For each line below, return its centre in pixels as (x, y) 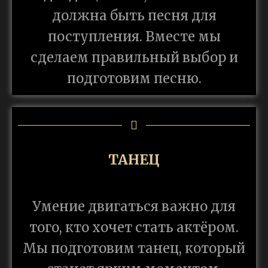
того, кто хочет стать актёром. (134, 227)
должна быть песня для (134, 16)
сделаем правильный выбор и (134, 57)
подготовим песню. (134, 78)
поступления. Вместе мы (134, 36)
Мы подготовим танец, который (134, 248)
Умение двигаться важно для (134, 206)
